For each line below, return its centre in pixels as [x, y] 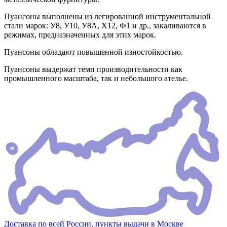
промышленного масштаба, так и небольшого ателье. [96, 79]
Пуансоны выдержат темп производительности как [93, 69]
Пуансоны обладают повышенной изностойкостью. [93, 52]
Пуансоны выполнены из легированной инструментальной [107, 17]
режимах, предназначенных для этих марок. [80, 35]
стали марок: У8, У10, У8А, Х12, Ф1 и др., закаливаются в [105, 26]
